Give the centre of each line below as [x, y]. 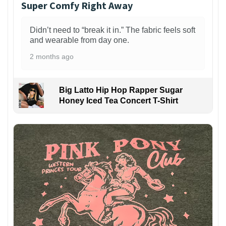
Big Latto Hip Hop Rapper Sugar [121, 90]
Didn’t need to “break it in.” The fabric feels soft [112, 30]
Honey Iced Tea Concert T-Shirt [118, 101]
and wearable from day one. [79, 40]
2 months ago [52, 57]
